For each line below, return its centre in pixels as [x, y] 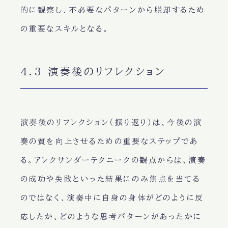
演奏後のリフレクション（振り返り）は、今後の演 [111, 123]
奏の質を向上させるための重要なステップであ [109, 141]
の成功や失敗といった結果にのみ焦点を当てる [110, 179]
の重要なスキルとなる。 [65, 29]
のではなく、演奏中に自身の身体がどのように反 [112, 198]
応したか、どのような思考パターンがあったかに [111, 217]
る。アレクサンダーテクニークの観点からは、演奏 [113, 160]
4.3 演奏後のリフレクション [93, 72]
